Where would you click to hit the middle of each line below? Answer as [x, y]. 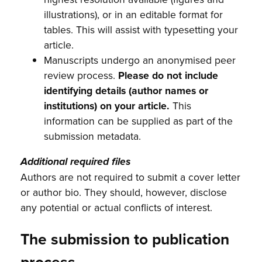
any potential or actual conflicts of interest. [117, 208]
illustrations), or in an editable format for [134, 14]
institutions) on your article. [107, 105]
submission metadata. [93, 136]
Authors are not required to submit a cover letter [131, 177]
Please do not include [168, 75]
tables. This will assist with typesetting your [141, 29]
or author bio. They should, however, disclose [124, 192]
